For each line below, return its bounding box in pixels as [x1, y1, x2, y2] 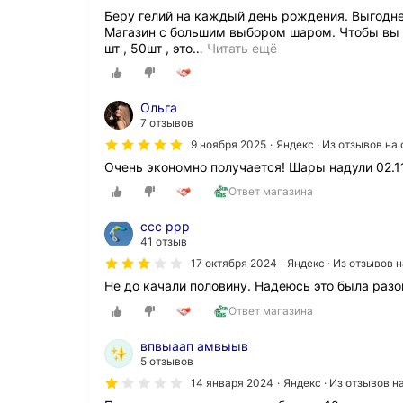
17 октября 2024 [191, 256, 277, 271]
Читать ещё [207, 40, 277, 56]
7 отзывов [140, 116, 193, 130]
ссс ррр [140, 219, 190, 235]
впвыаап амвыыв [140, 337, 248, 354]
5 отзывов [140, 354, 193, 368]
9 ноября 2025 [191, 138, 266, 152]
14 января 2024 [191, 375, 273, 390]
